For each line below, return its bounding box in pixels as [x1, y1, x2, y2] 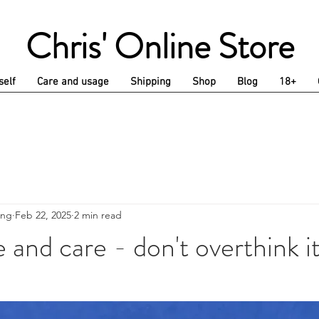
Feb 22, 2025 [15, 209, 71, 222]
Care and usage [37, 75, 109, 88]
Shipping [130, 75, 171, 88]
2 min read [74, 209, 122, 222]
